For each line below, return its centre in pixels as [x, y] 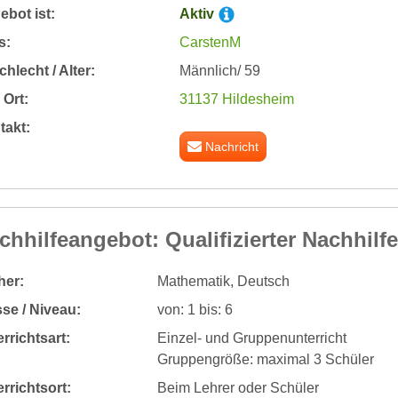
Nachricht [232, 146]
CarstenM [210, 42]
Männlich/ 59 [219, 70]
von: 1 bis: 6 [195, 309]
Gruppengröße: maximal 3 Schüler [265, 359]
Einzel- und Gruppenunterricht [251, 338]
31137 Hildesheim [236, 99]
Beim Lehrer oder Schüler [238, 387]
